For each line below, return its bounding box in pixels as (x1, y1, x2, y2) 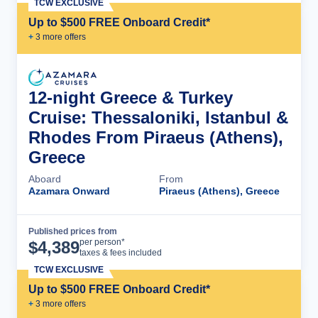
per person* (79, 237, 125, 247)
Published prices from (28, 226, 117, 236)
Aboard (28, 173, 61, 185)
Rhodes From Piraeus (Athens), (28, 128, 283, 147)
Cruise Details (200, 236, 275, 248)
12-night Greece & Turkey (28, 88, 233, 107)
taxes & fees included (79, 248, 162, 258)
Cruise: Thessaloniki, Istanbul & (28, 108, 288, 127)
